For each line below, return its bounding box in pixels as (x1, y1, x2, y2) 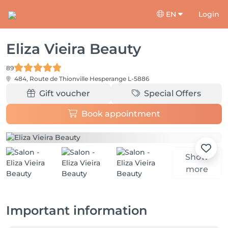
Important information (6, 203, 147, 218)
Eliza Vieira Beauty (6, 40, 141, 58)
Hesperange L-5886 (90, 75, 149, 82)
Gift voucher (39, 89, 90, 98)
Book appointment (81, 109, 160, 119)
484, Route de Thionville (13, 75, 90, 82)
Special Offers (144, 89, 201, 98)
